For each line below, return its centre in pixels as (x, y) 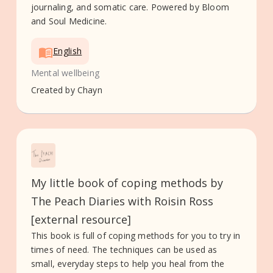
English (67, 51)
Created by (53, 90)
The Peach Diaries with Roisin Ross (122, 201)
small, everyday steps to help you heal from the (128, 263)
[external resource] (81, 219)
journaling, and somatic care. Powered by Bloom (130, 7)
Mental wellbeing (65, 73)
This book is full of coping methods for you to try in (136, 235)
